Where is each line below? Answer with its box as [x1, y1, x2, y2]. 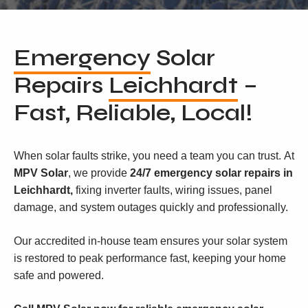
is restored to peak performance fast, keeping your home [14, 252, 286, 264]
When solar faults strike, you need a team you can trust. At [14, 150, 294, 162]
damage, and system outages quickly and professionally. [14, 201, 288, 213]
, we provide [68, 167, 130, 179]
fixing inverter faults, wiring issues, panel [73, 184, 272, 196]
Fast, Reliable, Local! [14, 99, 253, 126]
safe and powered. [14, 269, 104, 281]
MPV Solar [14, 167, 68, 179]
